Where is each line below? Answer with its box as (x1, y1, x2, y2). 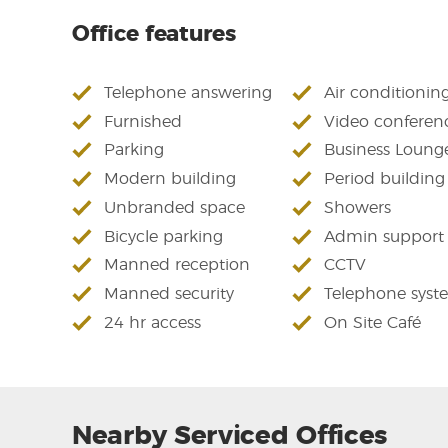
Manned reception (104, 257, 250, 274)
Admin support (324, 228, 444, 245)
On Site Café (324, 315, 421, 332)
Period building (324, 171, 445, 188)
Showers (324, 199, 391, 216)
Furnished (104, 113, 182, 130)
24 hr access (104, 315, 201, 332)
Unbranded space (104, 199, 245, 216)
